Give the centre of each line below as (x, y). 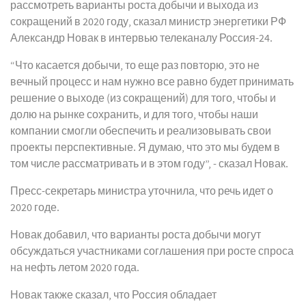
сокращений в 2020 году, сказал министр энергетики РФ (148, 22)
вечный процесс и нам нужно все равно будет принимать (152, 82)
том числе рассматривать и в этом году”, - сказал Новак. (149, 164)
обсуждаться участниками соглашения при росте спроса (152, 251)
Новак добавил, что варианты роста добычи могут (136, 235)
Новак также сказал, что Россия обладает (113, 295)
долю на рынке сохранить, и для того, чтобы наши (134, 115)
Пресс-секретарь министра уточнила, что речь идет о (142, 191)
